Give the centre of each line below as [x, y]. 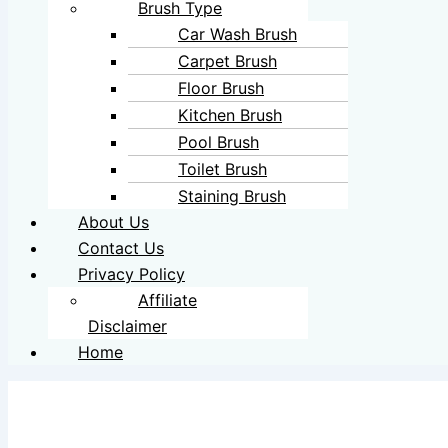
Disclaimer [127, 325]
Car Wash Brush [237, 33]
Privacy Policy [131, 273]
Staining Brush [232, 195]
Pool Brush [218, 141]
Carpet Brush [227, 60]
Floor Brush [221, 87]
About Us [113, 221]
